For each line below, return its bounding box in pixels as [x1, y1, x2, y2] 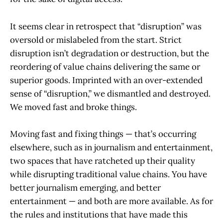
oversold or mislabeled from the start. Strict [10, 34, 182, 45]
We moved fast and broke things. [10, 101, 137, 112]
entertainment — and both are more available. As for [10, 195, 213, 207]
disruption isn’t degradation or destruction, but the [10, 47, 209, 59]
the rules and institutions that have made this [10, 209, 188, 220]
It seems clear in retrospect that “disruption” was [10, 20, 202, 32]
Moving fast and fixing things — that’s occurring [10, 128, 196, 139]
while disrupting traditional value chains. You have [10, 168, 207, 180]
